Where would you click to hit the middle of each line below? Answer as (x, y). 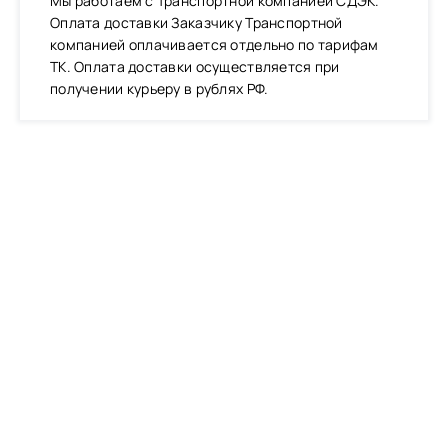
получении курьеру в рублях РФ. (159, 88)
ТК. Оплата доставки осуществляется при (195, 66)
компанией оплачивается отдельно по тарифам (214, 44)
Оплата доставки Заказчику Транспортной (196, 22)
